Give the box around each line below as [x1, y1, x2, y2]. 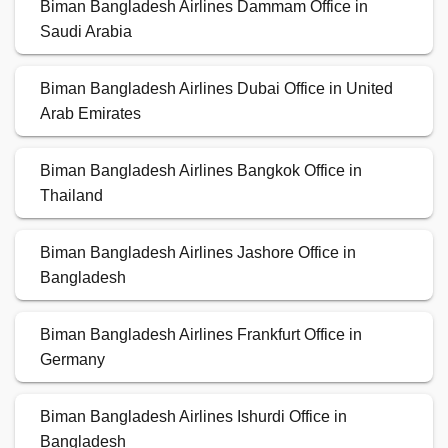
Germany [40, 351, 105, 369]
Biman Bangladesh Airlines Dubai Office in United [40, 80, 393, 98]
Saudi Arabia [40, 23, 132, 41]
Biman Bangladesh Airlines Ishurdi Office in [40, 408, 347, 426]
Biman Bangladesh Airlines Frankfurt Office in [40, 326, 362, 344]
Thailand [40, 187, 103, 205]
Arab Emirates [40, 105, 141, 123]
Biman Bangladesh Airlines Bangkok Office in [40, 162, 362, 180]
